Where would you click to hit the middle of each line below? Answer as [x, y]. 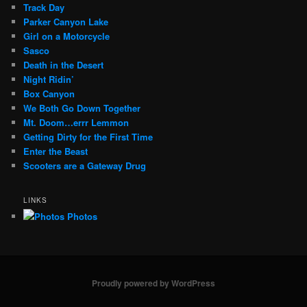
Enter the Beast [56, 151]
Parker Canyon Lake [66, 22]
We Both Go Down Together [82, 108]
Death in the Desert [64, 65]
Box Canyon [49, 94]
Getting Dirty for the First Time [88, 137]
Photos [81, 216]
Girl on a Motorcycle [67, 36]
